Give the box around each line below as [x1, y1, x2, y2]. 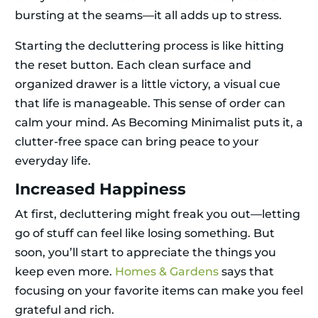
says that [219, 265, 274, 279]
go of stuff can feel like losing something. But [15, 226, 275, 241]
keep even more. [15, 265, 115, 279]
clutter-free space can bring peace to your [15, 135, 259, 149]
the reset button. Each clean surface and [15, 58, 251, 72]
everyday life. [15, 154, 91, 168]
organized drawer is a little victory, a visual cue [15, 77, 280, 92]
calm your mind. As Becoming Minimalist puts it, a [15, 116, 303, 130]
